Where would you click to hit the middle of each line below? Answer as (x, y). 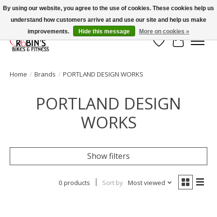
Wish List (175, 46)
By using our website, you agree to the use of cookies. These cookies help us (108, 8)
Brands (45, 74)
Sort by (112, 182)
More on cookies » (164, 31)
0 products (74, 182)
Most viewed (146, 182)
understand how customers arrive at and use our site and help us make (108, 20)
